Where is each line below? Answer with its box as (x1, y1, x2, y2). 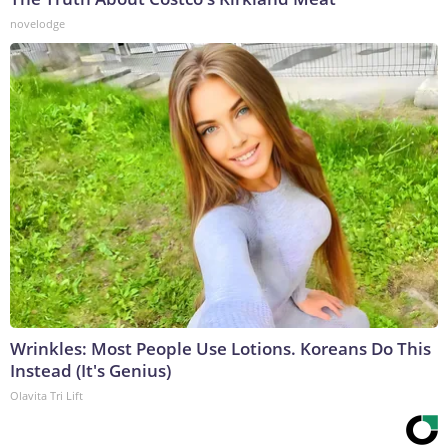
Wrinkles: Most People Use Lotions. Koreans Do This (10, 337, 431, 361)
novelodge (10, 16, 65, 32)
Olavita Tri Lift (10, 388, 83, 404)
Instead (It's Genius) (10, 359, 171, 383)
